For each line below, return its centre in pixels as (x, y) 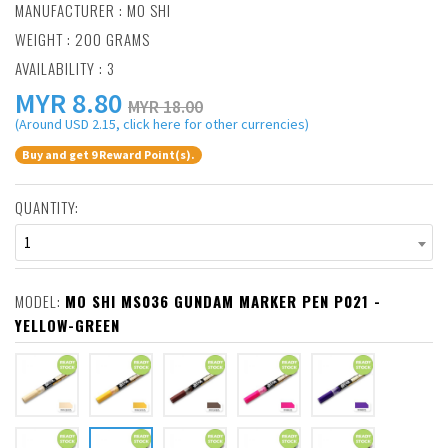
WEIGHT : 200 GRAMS (82, 39)
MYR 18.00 (165, 106)
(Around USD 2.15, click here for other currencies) (162, 124)
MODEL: (40, 301)
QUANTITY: (47, 207)
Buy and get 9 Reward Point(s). (108, 155)
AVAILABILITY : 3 (65, 68)
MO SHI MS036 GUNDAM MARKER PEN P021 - (223, 301)
